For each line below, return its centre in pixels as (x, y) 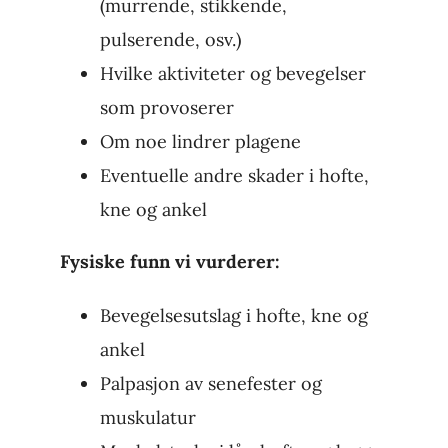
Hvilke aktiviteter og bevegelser (232, 74)
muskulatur (147, 418)
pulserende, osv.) (170, 40)
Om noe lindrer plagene (200, 142)
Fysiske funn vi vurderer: (169, 262)
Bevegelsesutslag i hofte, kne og (233, 316)
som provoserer (166, 108)
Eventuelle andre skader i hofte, (234, 176)
